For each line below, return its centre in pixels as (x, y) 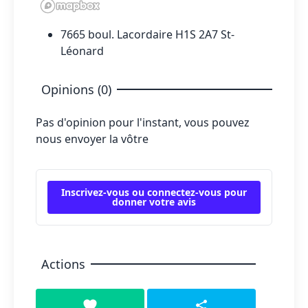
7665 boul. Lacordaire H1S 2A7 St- (147, 35)
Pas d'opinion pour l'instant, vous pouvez (143, 123)
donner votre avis (154, 202)
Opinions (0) (76, 90)
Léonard (82, 51)
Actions (63, 264)
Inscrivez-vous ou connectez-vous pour (154, 192)
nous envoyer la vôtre (92, 139)
